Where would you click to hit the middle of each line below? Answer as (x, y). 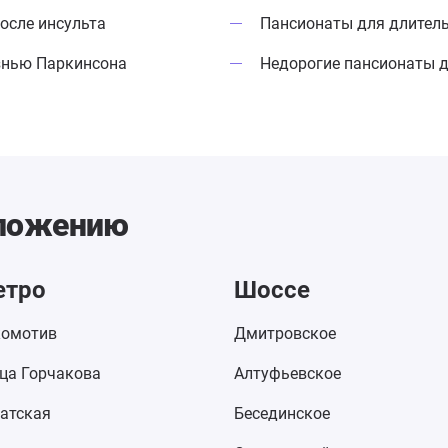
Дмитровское (285, 333)
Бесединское (282, 413)
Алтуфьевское (287, 373)
